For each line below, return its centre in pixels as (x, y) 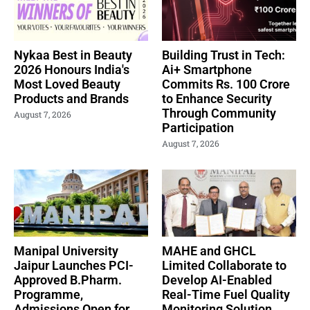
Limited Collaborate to (224, 265)
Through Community (219, 113)
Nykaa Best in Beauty (73, 55)
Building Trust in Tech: (224, 55)
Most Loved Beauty (67, 84)
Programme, (48, 294)
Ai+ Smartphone (207, 69)
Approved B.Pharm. (68, 280)
